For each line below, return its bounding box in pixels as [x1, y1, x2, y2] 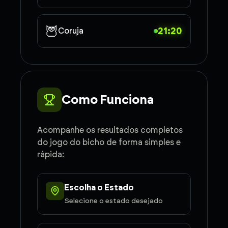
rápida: [37, 150, 64, 159]
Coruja [58, 26, 83, 36]
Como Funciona [62, 92, 154, 107]
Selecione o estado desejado [64, 196, 163, 205]
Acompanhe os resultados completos [37, 125, 183, 135]
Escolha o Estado [64, 183, 134, 192]
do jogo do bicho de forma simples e [37, 137, 181, 147]
